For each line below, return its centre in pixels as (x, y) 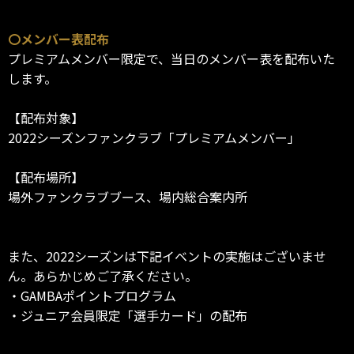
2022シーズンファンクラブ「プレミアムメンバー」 (154, 138)
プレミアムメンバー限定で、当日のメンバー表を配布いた (171, 59)
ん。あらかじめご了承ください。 (103, 276)
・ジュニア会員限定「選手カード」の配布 (128, 316)
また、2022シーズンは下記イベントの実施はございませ (167, 256)
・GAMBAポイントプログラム (92, 296)
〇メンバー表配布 (58, 39)
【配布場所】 (46, 177)
